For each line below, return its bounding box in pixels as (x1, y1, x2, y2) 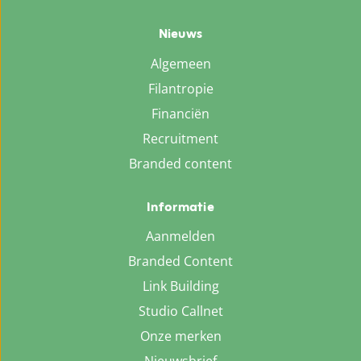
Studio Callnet (138, 302, 223, 321)
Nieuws (158, 23, 203, 47)
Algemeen (150, 54, 211, 73)
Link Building (142, 277, 219, 296)
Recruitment (143, 129, 218, 147)
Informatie (147, 195, 214, 219)
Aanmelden (146, 227, 215, 246)
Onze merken (139, 327, 222, 346)
